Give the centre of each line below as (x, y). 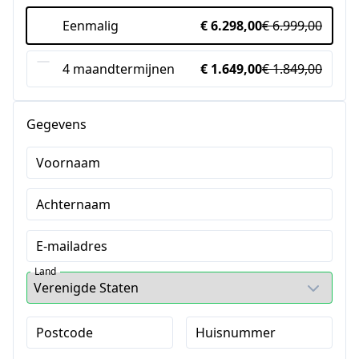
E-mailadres (72, 246)
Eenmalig (91, 26)
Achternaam (73, 204)
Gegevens (56, 124)
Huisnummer (235, 333)
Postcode (65, 333)
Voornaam (68, 163)
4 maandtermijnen (119, 69)
